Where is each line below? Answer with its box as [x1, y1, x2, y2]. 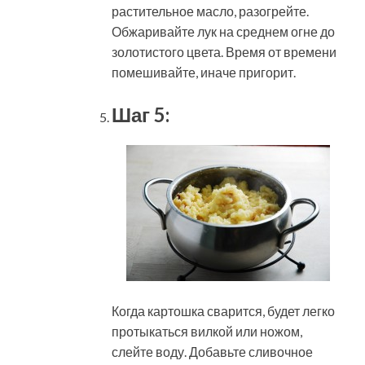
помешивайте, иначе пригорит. [112, 64, 296, 81]
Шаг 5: [112, 103, 169, 127]
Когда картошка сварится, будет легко [112, 303, 335, 319]
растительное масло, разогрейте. [112, 3, 309, 20]
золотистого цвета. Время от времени [112, 44, 336, 60]
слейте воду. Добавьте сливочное [112, 344, 313, 359]
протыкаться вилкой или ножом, [112, 323, 302, 339]
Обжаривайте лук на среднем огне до [112, 24, 335, 40]
